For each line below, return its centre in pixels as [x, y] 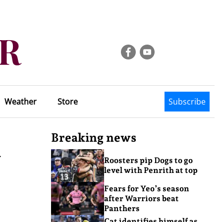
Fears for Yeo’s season [146, 188]
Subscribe [187, 102]
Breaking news [94, 138]
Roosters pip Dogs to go [148, 161]
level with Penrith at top [151, 170]
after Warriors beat [141, 198]
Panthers [122, 208]
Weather [20, 102]
